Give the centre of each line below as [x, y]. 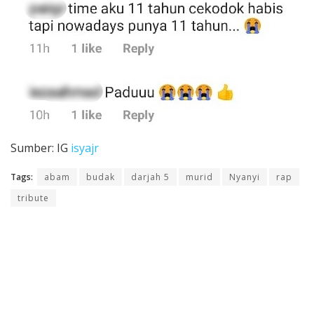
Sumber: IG [41, 148]
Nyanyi [245, 177]
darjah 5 [150, 177]
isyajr [85, 148]
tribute [33, 198]
